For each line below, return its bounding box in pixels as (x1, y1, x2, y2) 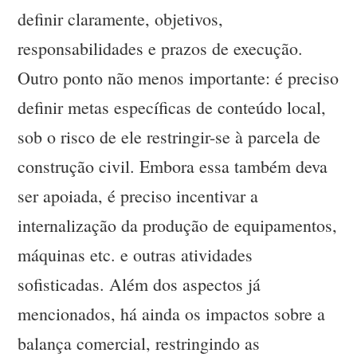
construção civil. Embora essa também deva (18, 155, 328, 178)
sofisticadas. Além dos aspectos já (18, 273, 261, 296)
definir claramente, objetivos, (18, 7, 224, 31)
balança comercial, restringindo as (18, 331, 261, 355)
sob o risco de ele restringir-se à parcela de (18, 125, 321, 149)
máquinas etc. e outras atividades (18, 243, 253, 267)
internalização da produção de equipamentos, (18, 214, 338, 237)
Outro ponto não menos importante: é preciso (18, 66, 339, 90)
